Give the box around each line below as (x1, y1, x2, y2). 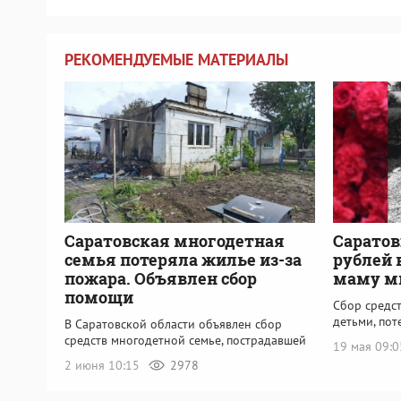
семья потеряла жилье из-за (64, 248, 302, 270)
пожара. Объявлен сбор (64, 267, 257, 289)
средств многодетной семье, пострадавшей (64, 331, 306, 348)
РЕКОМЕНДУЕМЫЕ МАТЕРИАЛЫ (64, 49, 288, 71)
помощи (64, 286, 133, 308)
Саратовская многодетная (64, 229, 285, 252)
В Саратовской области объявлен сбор (64, 315, 282, 332)
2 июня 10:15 (64, 356, 143, 373)
